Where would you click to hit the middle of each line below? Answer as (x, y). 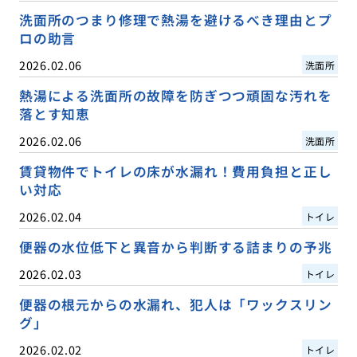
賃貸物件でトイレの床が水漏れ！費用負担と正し (175, 171)
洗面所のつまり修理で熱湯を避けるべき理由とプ (175, 20)
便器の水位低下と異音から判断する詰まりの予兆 (175, 247)
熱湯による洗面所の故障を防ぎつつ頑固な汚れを (175, 95)
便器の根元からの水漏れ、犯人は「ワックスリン (175, 304)
